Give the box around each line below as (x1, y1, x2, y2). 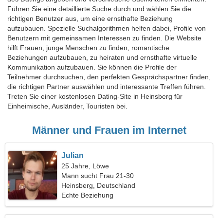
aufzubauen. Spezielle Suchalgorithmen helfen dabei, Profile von (7, 24, 206, 32)
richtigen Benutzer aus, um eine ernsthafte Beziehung (7, 15, 173, 22)
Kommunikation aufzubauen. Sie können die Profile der (7, 63, 177, 71)
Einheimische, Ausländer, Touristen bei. (7, 102, 127, 110)
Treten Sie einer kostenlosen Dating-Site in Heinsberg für (7, 92, 182, 100)
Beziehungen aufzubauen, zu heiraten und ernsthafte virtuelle (7, 54, 197, 61)
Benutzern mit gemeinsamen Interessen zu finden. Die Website (7, 34, 201, 42)
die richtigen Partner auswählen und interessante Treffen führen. (7, 83, 206, 91)
